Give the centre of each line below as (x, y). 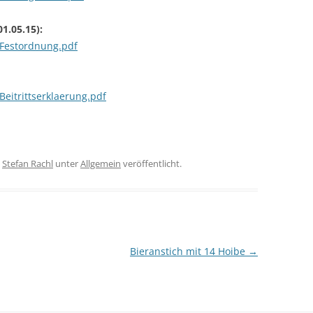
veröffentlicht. (151, 164)
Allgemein (101, 164)
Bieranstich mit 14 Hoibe (189, 252)
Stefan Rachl (28, 164)
